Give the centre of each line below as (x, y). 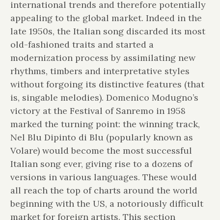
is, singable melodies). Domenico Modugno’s (104, 97)
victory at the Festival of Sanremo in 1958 (98, 110)
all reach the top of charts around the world (104, 190)
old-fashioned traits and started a (82, 44)
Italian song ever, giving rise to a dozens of (101, 164)
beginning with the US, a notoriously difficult (107, 203)
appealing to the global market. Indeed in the (106, 18)
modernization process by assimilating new (103, 57)
